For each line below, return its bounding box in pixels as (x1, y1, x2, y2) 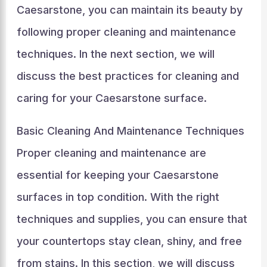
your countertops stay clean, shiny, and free (16, 235, 242, 247)
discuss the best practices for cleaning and (16, 70, 239, 82)
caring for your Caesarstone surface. (16, 92, 207, 104)
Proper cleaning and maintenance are (16, 147, 206, 159)
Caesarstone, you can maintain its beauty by (16, 4, 243, 16)
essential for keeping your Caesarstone (16, 169, 219, 181)
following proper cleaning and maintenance (16, 26, 236, 38)
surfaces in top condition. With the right (16, 191, 219, 203)
